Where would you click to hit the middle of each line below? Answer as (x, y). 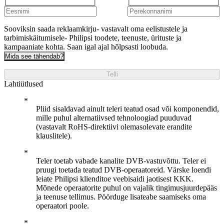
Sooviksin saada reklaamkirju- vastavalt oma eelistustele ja (96, 29)
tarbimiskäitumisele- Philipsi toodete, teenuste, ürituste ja (93, 38)
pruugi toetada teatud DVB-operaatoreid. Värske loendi (123, 170)
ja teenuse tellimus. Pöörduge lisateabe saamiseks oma (121, 197)
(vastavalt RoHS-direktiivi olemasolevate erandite (114, 127)
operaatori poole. (62, 206)
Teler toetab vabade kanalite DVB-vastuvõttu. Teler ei (121, 161)
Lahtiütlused (23, 84)
